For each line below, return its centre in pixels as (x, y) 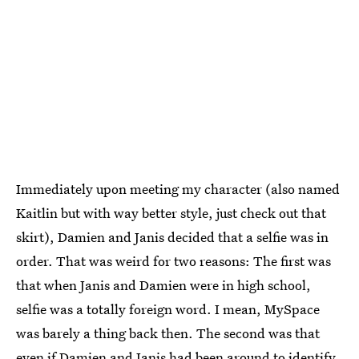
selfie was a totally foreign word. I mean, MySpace (168, 309)
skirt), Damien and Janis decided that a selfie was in (172, 236)
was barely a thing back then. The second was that (168, 333)
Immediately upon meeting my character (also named (178, 188)
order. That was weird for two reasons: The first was (173, 260)
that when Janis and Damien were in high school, (163, 284)
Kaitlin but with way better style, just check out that (171, 212)
